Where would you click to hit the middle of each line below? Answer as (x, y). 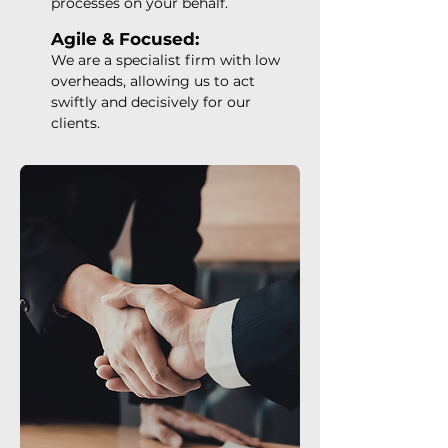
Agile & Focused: (125, 39)
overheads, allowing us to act (153, 81)
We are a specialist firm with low (165, 60)
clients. (75, 123)
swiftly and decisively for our (151, 102)
